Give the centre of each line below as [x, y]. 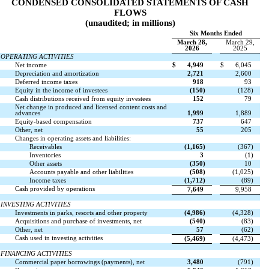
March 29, [240, 42]
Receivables [46, 147]
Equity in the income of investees [62, 90]
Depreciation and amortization [57, 73]
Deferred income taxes [47, 82]
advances [28, 113]
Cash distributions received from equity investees [83, 98]
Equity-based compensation [54, 121]
